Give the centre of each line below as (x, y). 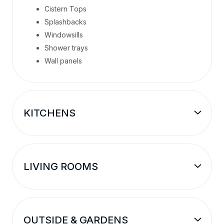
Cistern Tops (65, 9)
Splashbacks (65, 22)
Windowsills (64, 35)
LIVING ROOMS (61, 166)
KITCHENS (49, 113)
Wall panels (63, 61)
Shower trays (66, 48)
